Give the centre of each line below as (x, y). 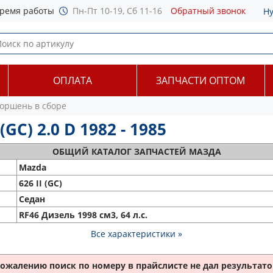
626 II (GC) (41, 183)
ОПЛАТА (72, 80)
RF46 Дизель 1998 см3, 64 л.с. (83, 215)
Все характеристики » (136, 234)
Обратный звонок (208, 11)
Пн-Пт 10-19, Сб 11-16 (117, 11)
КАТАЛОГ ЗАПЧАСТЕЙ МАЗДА (156, 151)
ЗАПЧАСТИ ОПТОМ (201, 80)
